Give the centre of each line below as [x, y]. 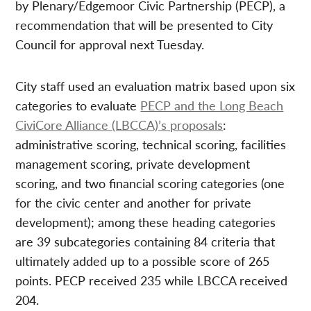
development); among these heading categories [146, 221]
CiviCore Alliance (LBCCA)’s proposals [119, 124]
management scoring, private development [133, 163]
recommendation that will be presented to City [144, 24]
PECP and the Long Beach [212, 105]
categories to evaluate [78, 105]
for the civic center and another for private [134, 202]
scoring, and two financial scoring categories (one [150, 183]
